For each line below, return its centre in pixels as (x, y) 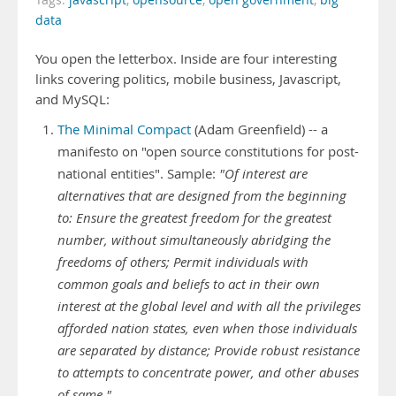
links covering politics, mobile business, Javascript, (188, 79)
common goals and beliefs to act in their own (189, 284)
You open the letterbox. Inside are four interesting (186, 59)
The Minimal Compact (124, 129)
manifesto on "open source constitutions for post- (208, 152)
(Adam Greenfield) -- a (259, 129)
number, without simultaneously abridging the (194, 240)
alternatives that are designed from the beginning (202, 196)
